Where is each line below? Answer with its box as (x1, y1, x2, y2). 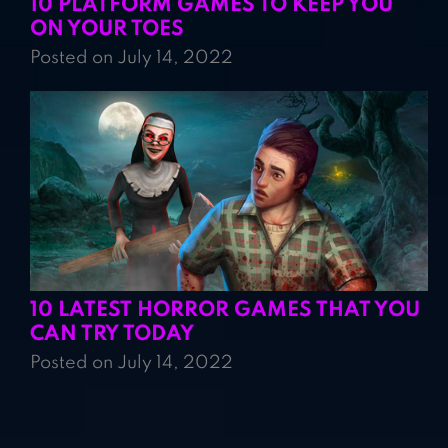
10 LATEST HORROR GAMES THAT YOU (30, 300, 420, 322)
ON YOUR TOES (30, 19, 184, 41)
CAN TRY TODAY (30, 324, 194, 346)
